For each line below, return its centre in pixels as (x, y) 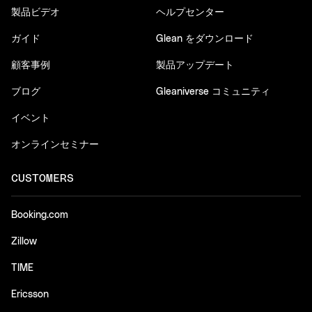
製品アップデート (195, 65)
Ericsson (30, 295)
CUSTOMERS (42, 178)
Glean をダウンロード (205, 39)
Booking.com (40, 215)
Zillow (24, 242)
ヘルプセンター (190, 13)
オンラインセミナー (55, 145)
